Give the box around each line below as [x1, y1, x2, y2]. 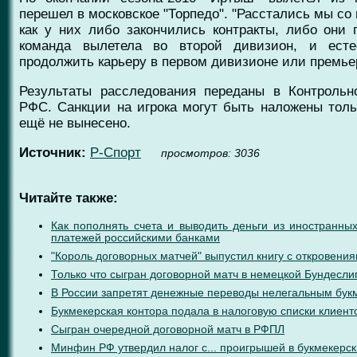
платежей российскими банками [51, 231, 220, 244]
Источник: [19, 144, 86, 160]
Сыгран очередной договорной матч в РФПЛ [51, 323, 284, 335]
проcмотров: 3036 [161, 146, 260, 159]
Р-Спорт [90, 144, 141, 160]
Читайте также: [19, 190, 118, 206]
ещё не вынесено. [19, 116, 131, 131]
